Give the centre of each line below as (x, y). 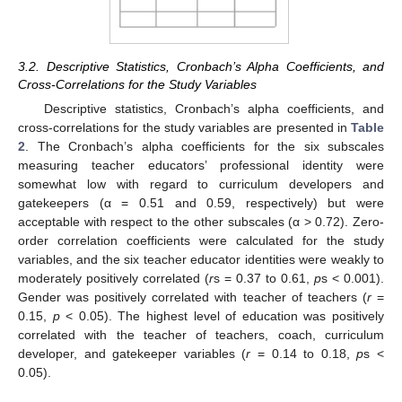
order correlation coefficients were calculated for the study (201, 240)
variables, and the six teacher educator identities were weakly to (201, 259)
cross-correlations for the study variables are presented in (184, 127)
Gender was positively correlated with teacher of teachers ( (192, 297)
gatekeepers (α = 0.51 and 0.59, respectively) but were (201, 202)
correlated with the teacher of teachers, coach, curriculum (201, 334)
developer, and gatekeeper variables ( (132, 353)
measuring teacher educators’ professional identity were (201, 165)
